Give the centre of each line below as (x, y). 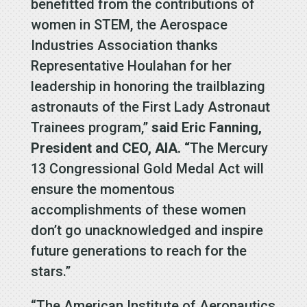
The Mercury (229, 148)
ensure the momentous (102, 189)
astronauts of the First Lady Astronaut (150, 107)
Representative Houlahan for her (131, 66)
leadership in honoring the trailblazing (148, 87)
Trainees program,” (91, 128)
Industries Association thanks (124, 46)
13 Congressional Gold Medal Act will (147, 169)
